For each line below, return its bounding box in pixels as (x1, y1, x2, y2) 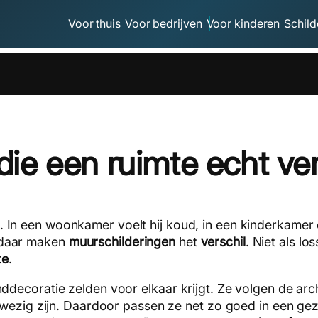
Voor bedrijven (124, 16, 202, 31)
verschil (200, 234, 246, 250)
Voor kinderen (206, 16, 280, 31)
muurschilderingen (68, 234, 176, 250)
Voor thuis (67, 16, 121, 31)
